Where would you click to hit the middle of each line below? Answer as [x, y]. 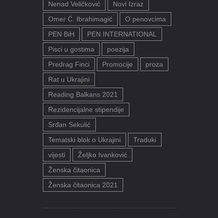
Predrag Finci [69, 64]
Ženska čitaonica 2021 [83, 185]
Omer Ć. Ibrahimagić [80, 19]
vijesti [56, 155]
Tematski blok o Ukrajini [84, 140]
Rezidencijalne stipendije [86, 110]
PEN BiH [61, 34]
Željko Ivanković [102, 155]
